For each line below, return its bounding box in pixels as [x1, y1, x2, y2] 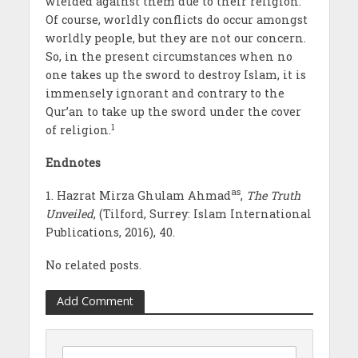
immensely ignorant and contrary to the [45, 85, 284, 101]
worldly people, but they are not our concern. [45, 30, 306, 46]
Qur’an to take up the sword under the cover [45, 103, 301, 119]
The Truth [245, 187, 300, 203]
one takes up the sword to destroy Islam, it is [45, 66, 306, 82]
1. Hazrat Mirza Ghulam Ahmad [45, 187, 231, 203]
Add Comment [56, 293, 133, 309]
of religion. [45, 121, 111, 137]
